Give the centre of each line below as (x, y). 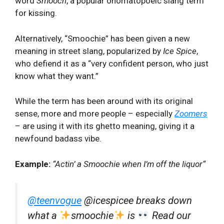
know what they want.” (57, 76)
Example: (34, 164)
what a (43, 215)
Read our (170, 215)
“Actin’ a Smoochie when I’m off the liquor (127, 164)
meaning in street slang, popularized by (89, 51)
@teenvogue (54, 200)
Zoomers (191, 113)
